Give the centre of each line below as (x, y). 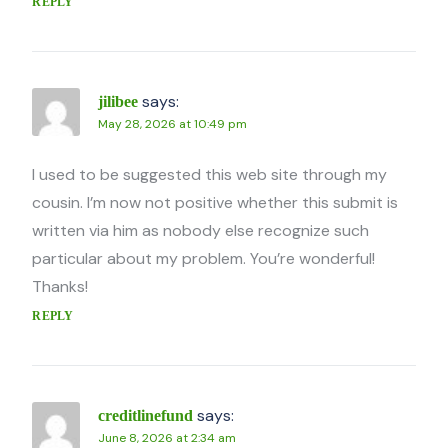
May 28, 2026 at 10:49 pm (173, 124)
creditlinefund (146, 416)
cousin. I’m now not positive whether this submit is (215, 203)
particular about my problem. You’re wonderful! (204, 259)
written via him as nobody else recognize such (201, 231)
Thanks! (60, 287)
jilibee (118, 102)
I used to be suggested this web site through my (210, 175)
